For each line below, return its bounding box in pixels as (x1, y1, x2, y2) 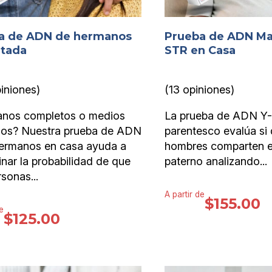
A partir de (165, 189, 205, 199)
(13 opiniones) (165, 83, 234, 97)
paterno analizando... (165, 155, 267, 168)
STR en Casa (165, 44, 236, 58)
